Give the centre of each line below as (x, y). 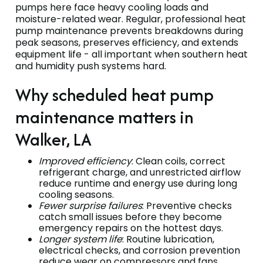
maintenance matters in (104, 117)
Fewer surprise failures (90, 206)
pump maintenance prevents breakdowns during (129, 31)
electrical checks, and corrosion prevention (139, 251)
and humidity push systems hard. (91, 66)
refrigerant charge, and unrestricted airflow (140, 173)
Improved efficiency (85, 161)
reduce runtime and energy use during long (138, 184)
